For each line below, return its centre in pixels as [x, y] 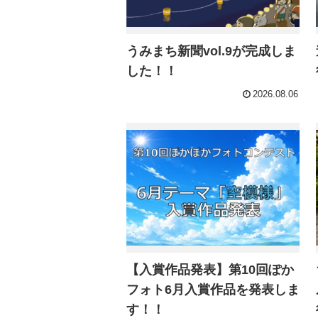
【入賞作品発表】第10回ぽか [210, 269]
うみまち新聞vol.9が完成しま [212, 51]
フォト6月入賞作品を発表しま [213, 289]
